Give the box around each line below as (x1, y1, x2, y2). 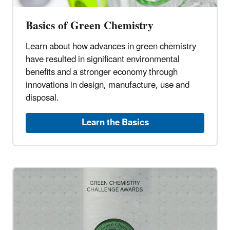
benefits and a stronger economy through (26, 63, 178, 82)
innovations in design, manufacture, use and (26, 76, 189, 95)
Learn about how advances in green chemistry (26, 37, 196, 56)
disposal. (26, 89, 59, 108)
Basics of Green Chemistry (26, 14, 154, 38)
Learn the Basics (81, 113, 149, 132)
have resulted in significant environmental (26, 50, 180, 69)
